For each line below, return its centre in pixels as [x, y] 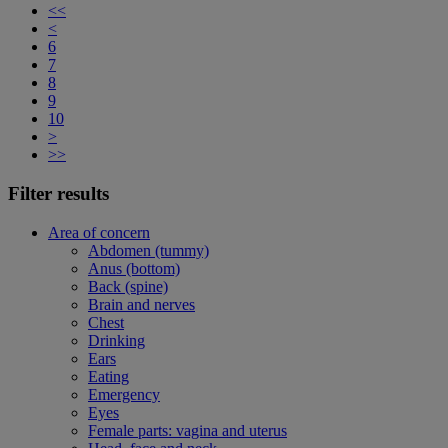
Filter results [58, 193]
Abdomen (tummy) [148, 250]
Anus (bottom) [134, 268]
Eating [108, 376]
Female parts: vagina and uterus [187, 430]
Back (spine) [128, 286]
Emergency [124, 394]
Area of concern [99, 232]
